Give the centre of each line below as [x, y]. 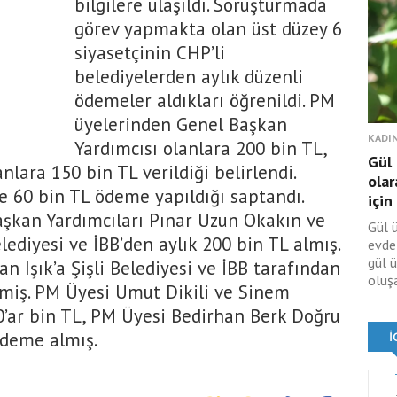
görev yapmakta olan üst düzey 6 [208, 29]
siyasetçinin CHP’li [150, 53]
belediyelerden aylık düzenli [189, 77]
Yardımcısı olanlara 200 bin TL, [200, 148]
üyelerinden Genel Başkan [181, 125]
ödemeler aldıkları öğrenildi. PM [205, 101]
